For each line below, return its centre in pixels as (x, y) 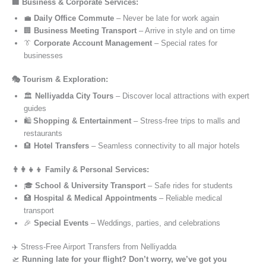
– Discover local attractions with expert (181, 96)
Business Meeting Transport (85, 30)
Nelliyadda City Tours (74, 96)
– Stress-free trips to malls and (186, 121)
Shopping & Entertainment (82, 121)
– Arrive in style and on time (186, 30)
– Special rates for (185, 43)
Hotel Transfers (61, 145)
